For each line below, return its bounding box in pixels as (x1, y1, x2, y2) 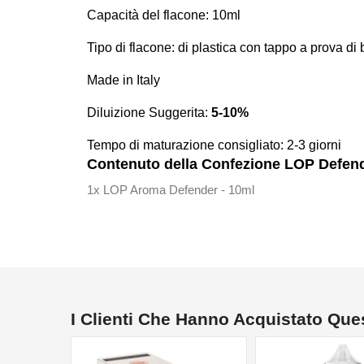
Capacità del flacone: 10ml (87, 8, 240, 23)
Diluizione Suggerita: (87, 106, 211, 120)
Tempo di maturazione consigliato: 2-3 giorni (87, 138, 341, 153)
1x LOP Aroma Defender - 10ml (87, 182, 254, 197)
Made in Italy (87, 73, 160, 88)
